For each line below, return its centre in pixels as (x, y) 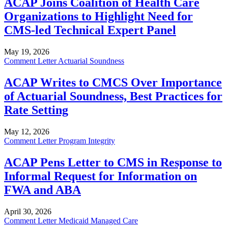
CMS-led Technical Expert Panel (90, 30)
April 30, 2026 (28, 211)
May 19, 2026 (27, 52)
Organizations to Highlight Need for (98, 17)
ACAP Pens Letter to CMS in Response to (113, 162)
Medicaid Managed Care (98, 220)
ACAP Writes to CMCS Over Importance (113, 83)
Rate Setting (36, 110)
